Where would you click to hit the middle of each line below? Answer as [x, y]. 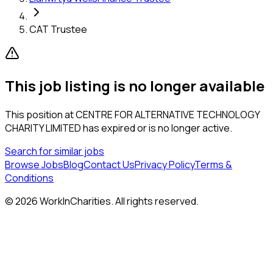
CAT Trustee [58, 29]
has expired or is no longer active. [157, 128]
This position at [40, 114]
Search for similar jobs [55, 151]
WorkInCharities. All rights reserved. [118, 201]
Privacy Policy [165, 164]
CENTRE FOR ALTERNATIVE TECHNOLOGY [168, 114]
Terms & [213, 164]
